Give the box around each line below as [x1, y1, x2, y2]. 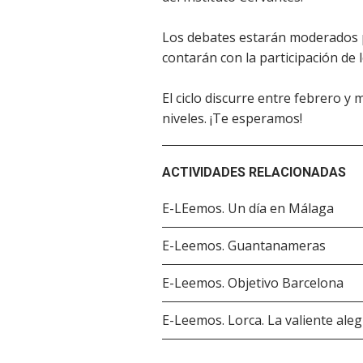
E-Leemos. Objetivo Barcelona [162, 273, 344, 292]
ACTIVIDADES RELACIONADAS [162, 164, 346, 180]
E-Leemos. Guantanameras [162, 236, 326, 254]
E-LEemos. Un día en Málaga [162, 199, 334, 217]
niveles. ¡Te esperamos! [162, 109, 302, 127]
